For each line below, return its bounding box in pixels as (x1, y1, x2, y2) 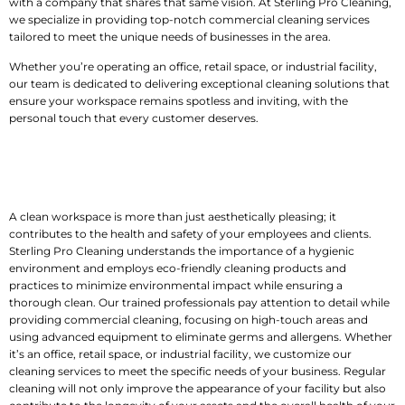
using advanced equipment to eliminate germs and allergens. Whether (9, 330, 392, 344)
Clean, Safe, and (221, 159, 378, 182)
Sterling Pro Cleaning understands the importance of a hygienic (9, 244, 354, 259)
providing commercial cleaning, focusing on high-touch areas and (9, 313, 368, 327)
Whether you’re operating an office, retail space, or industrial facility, (9, 60, 377, 74)
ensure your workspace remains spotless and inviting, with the (9, 94, 348, 108)
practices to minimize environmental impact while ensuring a (9, 278, 343, 293)
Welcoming (9, 184, 118, 207)
